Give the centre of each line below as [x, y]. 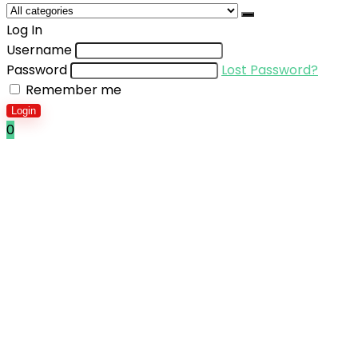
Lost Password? [270, 70]
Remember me [72, 90]
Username [39, 50]
